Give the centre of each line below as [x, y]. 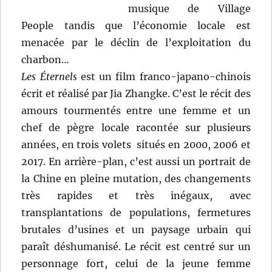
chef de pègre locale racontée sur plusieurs [136, 127]
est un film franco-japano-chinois [164, 76]
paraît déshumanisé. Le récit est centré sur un [136, 246]
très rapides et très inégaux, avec [136, 195]
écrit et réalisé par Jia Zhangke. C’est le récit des [136, 93]
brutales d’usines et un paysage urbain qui [136, 229]
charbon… [46, 59]
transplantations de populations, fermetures [136, 212]
